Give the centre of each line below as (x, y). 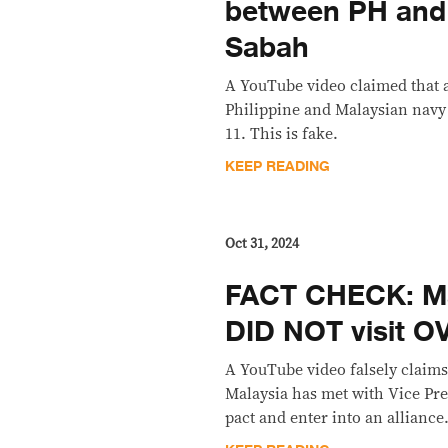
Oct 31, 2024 (262, 244)
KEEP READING (278, 166)
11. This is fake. (282, 134)
